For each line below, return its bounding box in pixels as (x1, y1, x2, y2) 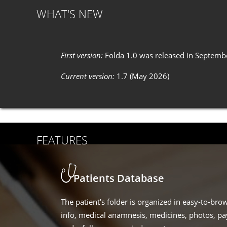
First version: (61, 50, 105, 60)
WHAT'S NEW (36, 6, 103, 21)
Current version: (61, 71, 115, 81)
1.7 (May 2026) (115, 71, 169, 81)
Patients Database (73, 171, 164, 185)
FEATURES (36, 132, 88, 147)
